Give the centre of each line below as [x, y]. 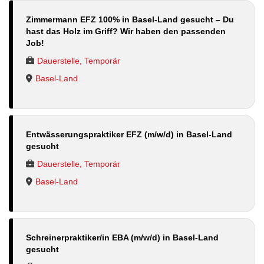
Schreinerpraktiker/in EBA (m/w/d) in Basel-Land [122, 237]
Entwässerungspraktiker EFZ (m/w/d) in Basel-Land [129, 134]
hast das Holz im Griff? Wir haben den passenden [126, 31]
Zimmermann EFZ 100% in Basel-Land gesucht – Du [130, 19]
